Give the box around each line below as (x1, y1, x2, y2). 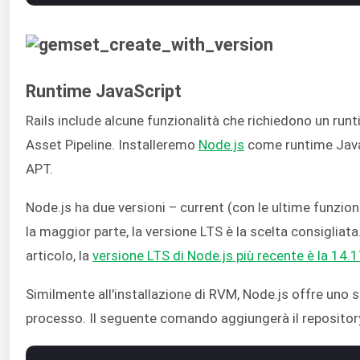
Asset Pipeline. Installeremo (26, 136, 198, 153)
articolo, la (26, 247, 92, 264)
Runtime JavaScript (26, 80, 182, 101)
